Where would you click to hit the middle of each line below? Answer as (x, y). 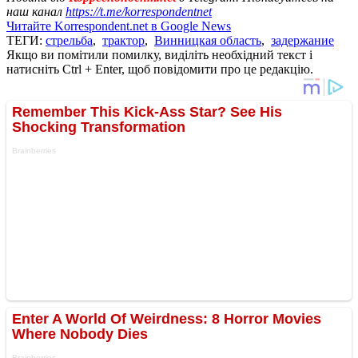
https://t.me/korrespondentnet (139, 11)
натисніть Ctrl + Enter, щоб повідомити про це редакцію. (160, 69)
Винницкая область (208, 40)
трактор (123, 40)
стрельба (69, 40)
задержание (302, 40)
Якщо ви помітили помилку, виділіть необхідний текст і (159, 54)
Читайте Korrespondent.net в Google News (119, 26)
